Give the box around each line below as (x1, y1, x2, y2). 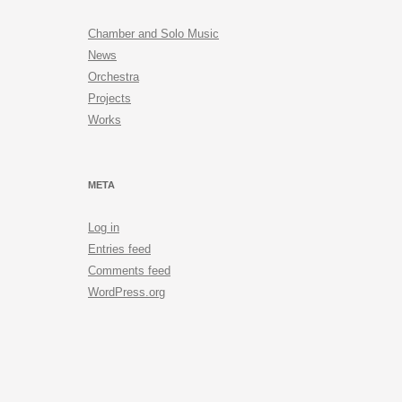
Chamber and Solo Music (88, 27, 219, 40)
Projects (88, 92, 131, 105)
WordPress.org (88, 285, 165, 299)
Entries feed (88, 242, 151, 256)
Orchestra (88, 70, 139, 83)
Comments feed (88, 264, 170, 277)
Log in (88, 221, 119, 234)
